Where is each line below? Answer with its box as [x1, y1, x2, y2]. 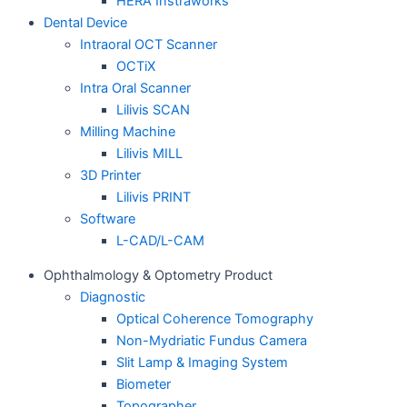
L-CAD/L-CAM [116, 232, 204, 249]
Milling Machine [80, 123, 175, 140]
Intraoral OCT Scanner [80, 35, 217, 53]
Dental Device [44, 14, 127, 31]
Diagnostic [80, 289, 145, 306]
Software [80, 210, 135, 227]
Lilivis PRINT [116, 188, 191, 205]
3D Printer [80, 166, 141, 184]
